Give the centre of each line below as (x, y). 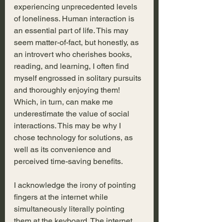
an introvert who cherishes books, (74, 55)
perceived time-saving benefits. (68, 162)
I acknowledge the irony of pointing (76, 185)
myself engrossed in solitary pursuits (79, 78)
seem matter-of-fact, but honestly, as (77, 43)
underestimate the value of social (73, 114)
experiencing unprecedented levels (77, 7)
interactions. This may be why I (68, 126)
